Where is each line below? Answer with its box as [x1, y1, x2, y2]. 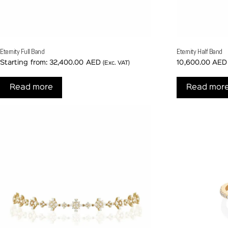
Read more [9, 84, 53, 92]
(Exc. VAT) [102, 61, 130, 66]
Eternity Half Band [177, 47, 222, 56]
